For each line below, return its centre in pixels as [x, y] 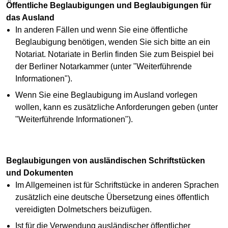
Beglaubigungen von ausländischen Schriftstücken [106, 161]
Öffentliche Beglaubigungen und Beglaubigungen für [109, 6]
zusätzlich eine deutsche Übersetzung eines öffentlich [112, 197]
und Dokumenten [40, 173]
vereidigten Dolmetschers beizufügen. [83, 210]
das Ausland [30, 18]
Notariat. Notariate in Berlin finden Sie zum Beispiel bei [114, 54]
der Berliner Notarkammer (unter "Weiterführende [103, 67]
